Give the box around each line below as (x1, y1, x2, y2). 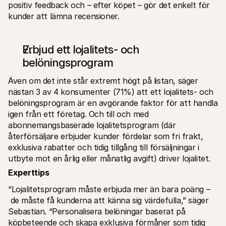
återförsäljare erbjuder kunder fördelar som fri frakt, (8, 131, 203, 141)
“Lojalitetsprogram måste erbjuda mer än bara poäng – (8, 184, 210, 194)
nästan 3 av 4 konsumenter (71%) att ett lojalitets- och (8, 86, 214, 97)
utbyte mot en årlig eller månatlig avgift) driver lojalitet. (8, 153, 213, 163)
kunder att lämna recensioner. (8, 11, 120, 21)
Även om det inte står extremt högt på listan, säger (8, 75, 198, 86)
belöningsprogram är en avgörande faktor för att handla (8, 97, 218, 108)
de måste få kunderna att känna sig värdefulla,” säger (8, 195, 209, 205)
